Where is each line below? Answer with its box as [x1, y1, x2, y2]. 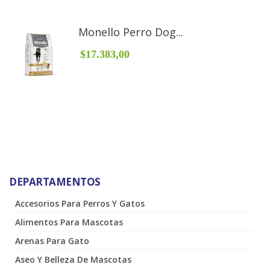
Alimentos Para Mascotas [15, 216, 123, 228]
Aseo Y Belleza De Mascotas [15, 253, 131, 265]
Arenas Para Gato [15, 234, 89, 246]
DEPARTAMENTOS [9, 174, 101, 189]
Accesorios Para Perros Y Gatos [15, 197, 145, 209]
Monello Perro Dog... [78, 25, 183, 39]
